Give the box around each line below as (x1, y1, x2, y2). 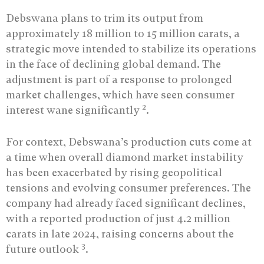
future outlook (6, 242, 81, 255)
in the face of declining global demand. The (6, 57, 221, 70)
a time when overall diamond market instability (6, 150, 243, 163)
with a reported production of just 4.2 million (6, 212, 230, 225)
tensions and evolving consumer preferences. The (6, 181, 251, 194)
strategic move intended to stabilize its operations (6, 42, 256, 55)
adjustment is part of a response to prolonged (6, 72, 232, 85)
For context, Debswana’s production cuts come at (6, 135, 252, 148)
